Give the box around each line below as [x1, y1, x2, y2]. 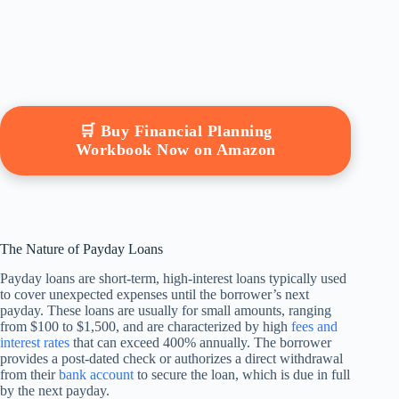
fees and [291, 319, 338, 335]
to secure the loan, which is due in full [134, 367, 350, 383]
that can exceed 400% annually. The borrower [69, 335, 331, 351]
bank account [59, 367, 134, 383]
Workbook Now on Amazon [75, 141, 276, 159]
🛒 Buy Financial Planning [78, 122, 273, 141]
